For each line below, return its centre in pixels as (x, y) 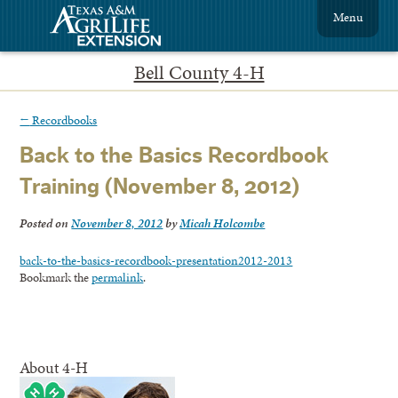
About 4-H (54, 368)
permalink (118, 278)
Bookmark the (56, 278)
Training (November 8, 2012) (160, 187)
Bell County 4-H (199, 72)
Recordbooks (64, 119)
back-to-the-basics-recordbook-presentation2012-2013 (156, 261)
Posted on (46, 223)
